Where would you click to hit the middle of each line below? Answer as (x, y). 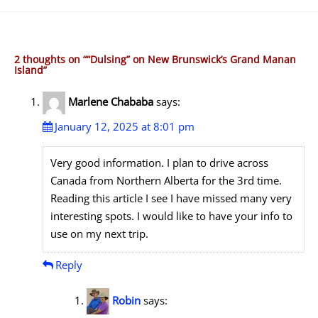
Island (28, 70)
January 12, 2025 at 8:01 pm (124, 127)
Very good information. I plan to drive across (159, 163)
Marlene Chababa (110, 102)
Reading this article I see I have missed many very (171, 198)
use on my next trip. (99, 234)
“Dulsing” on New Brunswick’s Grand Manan (191, 60)
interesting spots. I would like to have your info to (171, 216)
